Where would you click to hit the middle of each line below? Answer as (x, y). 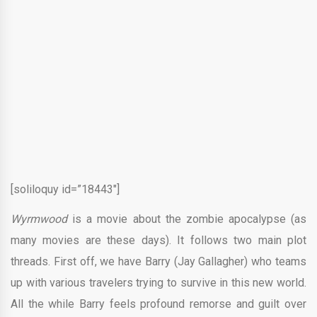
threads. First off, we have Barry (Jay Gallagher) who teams (158, 261)
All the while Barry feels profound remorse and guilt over (158, 304)
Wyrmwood (39, 219)
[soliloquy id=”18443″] (65, 189)
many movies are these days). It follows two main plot (158, 240)
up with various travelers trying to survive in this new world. (158, 283)
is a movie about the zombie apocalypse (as (187, 219)
